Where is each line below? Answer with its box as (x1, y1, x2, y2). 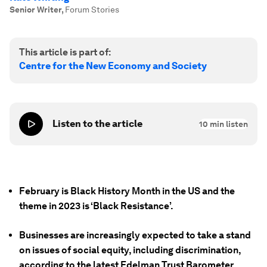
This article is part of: (19, 46, 111, 58)
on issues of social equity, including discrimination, (19, 244, 241, 256)
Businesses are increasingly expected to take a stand (19, 229, 251, 241)
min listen (208, 119, 248, 129)
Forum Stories (65, 5, 119, 14)
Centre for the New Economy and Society (19, 60, 207, 72)
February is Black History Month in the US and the (19, 185, 235, 197)
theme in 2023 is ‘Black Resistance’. (19, 200, 173, 212)
